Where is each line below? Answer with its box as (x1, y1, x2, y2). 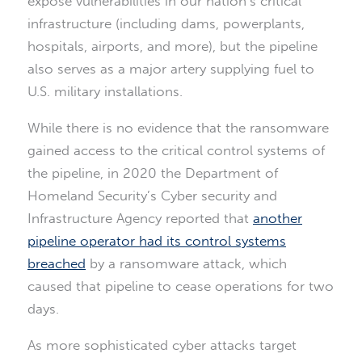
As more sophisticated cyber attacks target (27, 337, 297, 354)
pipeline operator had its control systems (27, 233, 286, 250)
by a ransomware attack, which (86, 255, 287, 272)
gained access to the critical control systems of (27, 142, 325, 159)
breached (27, 255, 86, 272)
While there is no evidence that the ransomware (27, 120, 329, 137)
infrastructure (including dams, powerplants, (27, 15, 305, 32)
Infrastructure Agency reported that (27, 210, 253, 227)
